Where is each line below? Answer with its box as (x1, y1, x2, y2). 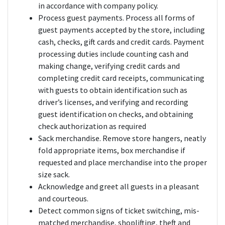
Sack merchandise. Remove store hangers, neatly (38, 133, 206, 144)
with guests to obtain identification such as (38, 85, 187, 95)
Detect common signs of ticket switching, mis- (38, 205, 199, 216)
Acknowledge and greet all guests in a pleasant (38, 181, 199, 192)
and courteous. (38, 193, 88, 204)
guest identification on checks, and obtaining (38, 109, 193, 120)
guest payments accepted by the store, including (38, 25, 205, 35)
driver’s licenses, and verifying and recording (38, 97, 188, 107)
